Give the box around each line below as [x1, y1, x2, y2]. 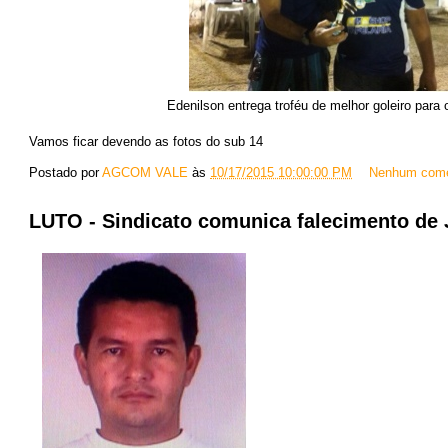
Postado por [29, 165, 102, 181]
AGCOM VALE [102, 165, 188, 181]
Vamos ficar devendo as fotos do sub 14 [29, 134, 263, 149]
